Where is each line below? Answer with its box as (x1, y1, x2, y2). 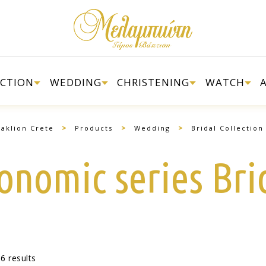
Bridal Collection (191, 123, 264, 132)
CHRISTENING (117, 75, 189, 89)
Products (75, 123, 113, 132)
